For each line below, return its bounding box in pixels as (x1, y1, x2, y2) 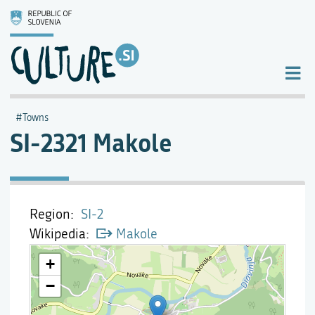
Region (30, 206, 70, 222)
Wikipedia (30, 226, 86, 242)
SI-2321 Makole (10, 124, 172, 160)
